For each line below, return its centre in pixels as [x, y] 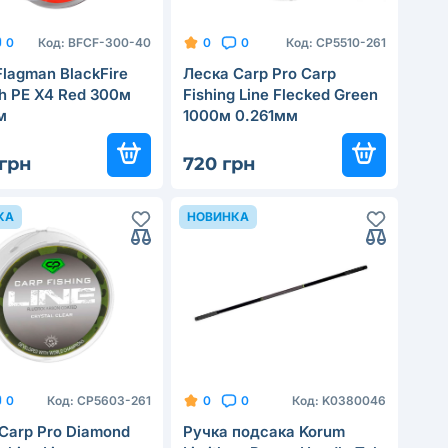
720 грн [219, 163]
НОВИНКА [218, 216]
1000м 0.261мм [240, 115]
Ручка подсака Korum [264, 431]
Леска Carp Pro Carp [259, 73]
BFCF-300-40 [109, 42]
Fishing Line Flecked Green [280, 94]
